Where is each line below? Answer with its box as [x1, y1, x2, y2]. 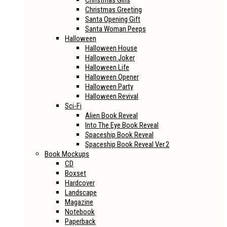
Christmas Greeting [85, 5, 142, 14]
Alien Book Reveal [85, 111, 138, 120]
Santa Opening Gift [85, 15, 140, 24]
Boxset [65, 169, 86, 178]
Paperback [65, 217, 96, 226]
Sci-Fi [65, 101, 82, 110]
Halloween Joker [85, 53, 135, 62]
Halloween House [85, 44, 137, 53]
